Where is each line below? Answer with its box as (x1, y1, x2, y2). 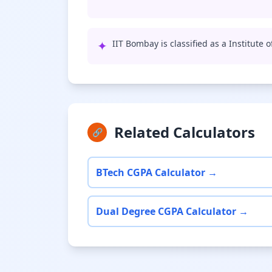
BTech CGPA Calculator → (96, 166, 217, 179)
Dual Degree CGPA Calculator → (96, 205, 248, 218)
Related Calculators (114, 122, 255, 142)
